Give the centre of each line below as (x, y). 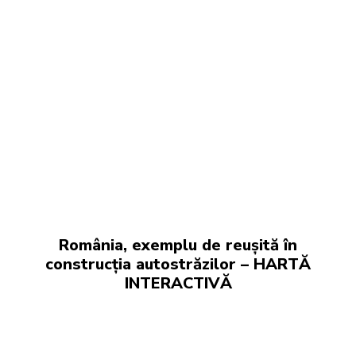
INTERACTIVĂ (178, 283)
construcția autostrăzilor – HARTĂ (178, 264)
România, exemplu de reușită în (178, 245)
